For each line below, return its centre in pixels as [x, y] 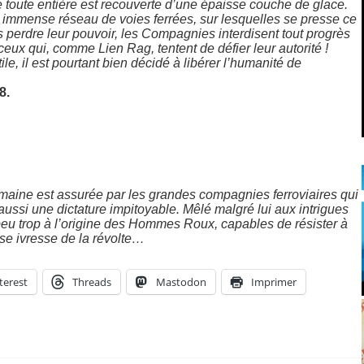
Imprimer [274, 282]
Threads [92, 282]
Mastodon [181, 282]
